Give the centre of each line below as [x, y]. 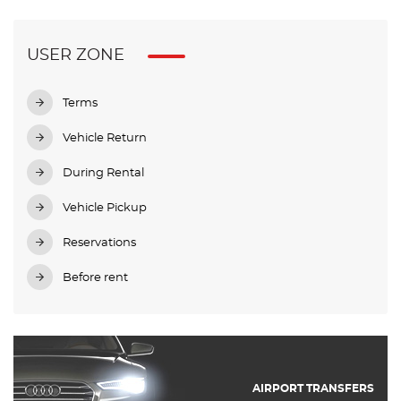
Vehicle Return [105, 139]
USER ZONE [76, 56]
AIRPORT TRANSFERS [313, 389]
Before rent [95, 278]
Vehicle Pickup [105, 209]
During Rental [103, 174]
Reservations [99, 243]
